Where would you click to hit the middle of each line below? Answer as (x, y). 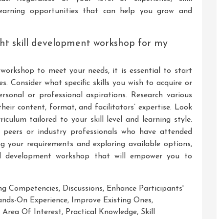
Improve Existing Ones (111, 200)
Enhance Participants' (145, 188)
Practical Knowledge (101, 212)
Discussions (83, 188)
